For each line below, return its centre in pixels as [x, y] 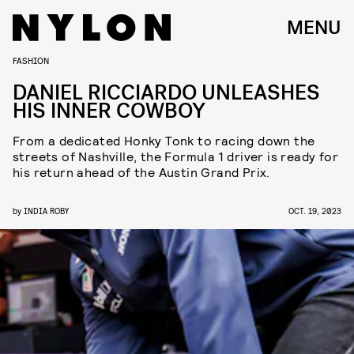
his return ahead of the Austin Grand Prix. [141, 172]
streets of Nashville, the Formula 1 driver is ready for [175, 156]
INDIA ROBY [46, 211]
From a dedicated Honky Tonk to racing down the [164, 140]
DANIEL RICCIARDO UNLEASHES [166, 93]
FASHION [31, 60]
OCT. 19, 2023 [315, 211]
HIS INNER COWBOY [109, 111]
